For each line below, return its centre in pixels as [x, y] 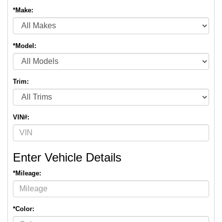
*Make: [23, 10]
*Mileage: [27, 173]
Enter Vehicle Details [67, 157]
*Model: [25, 46]
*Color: [24, 209]
